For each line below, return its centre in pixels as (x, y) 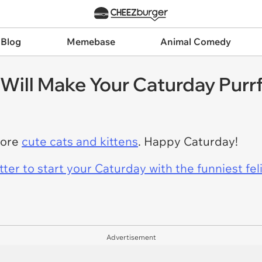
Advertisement (131, 237)
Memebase (91, 42)
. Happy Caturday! (188, 141)
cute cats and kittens (80, 141)
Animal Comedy (196, 42)
